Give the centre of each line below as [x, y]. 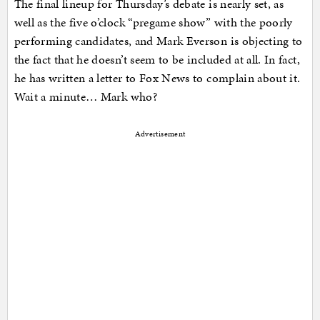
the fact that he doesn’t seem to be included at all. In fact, [157, 60]
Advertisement [160, 134]
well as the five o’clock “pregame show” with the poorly [153, 22]
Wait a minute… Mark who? [85, 97]
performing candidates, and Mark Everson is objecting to [158, 41]
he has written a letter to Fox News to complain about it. [157, 78]
